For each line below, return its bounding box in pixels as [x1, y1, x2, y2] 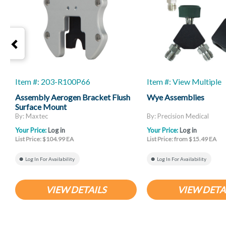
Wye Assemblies [147, 92, 204, 102]
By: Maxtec [15, 112, 48, 121]
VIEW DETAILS [45, 184, 106, 196]
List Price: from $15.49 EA [147, 135, 216, 143]
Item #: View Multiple [147, 77, 221, 86]
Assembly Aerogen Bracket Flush [15, 92, 130, 102]
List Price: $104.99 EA [15, 135, 74, 143]
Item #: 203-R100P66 [15, 77, 90, 86]
